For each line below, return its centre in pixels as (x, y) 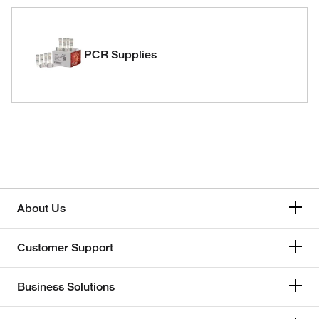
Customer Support (65, 247)
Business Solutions (66, 287)
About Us (41, 208)
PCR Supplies (120, 54)
